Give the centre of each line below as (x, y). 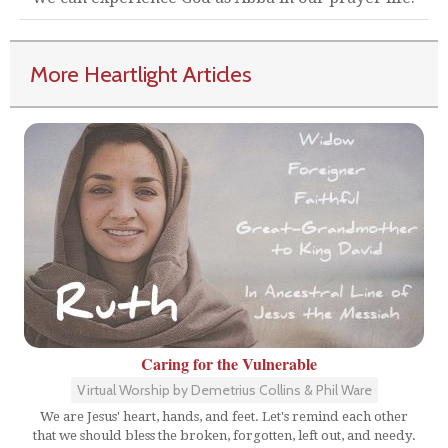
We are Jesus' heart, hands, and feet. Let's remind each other (224, 417)
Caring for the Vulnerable (229, 364)
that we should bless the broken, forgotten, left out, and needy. (224, 436)
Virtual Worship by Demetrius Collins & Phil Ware (224, 390)
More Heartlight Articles (141, 74)
